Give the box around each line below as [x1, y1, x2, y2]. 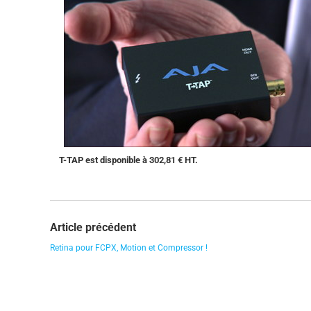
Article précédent [50, 220, 136, 234]
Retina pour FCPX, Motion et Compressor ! [50, 242, 208, 253]
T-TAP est [59, 154, 100, 165]
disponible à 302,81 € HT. [100, 154, 198, 165]
